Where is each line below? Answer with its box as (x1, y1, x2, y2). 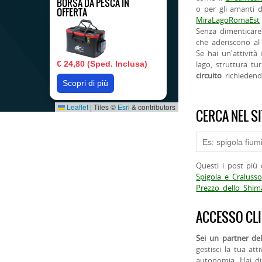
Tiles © (92, 102, 118, 112)
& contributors (130, 102, 176, 112)
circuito (196, 70, 222, 81)
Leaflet (65, 102, 89, 112)
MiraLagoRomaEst (196, 15, 260, 26)
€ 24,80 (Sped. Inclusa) (57, 59, 148, 69)
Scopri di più (63, 78, 109, 88)
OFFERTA (57, 5, 88, 19)
